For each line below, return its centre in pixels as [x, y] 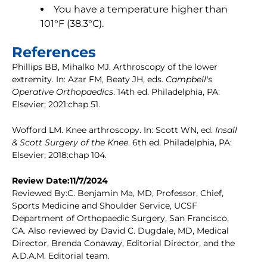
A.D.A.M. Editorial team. [61, 256]
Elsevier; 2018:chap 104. [59, 155]
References [54, 52]
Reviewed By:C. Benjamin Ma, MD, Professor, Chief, [118, 193]
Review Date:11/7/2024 [60, 181]
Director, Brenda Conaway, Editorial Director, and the [123, 243]
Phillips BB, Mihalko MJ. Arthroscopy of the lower [115, 67]
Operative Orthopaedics [63, 92]
